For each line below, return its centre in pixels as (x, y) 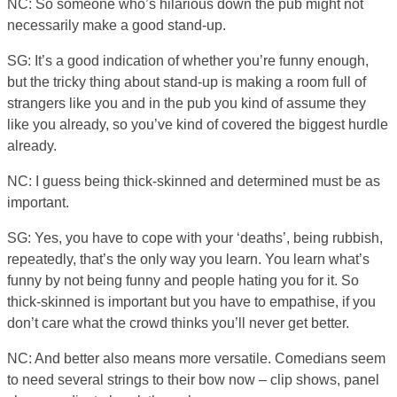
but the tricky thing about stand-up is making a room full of (187, 82)
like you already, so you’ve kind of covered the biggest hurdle (198, 124)
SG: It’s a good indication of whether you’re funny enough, (188, 60)
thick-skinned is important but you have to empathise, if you (191, 301)
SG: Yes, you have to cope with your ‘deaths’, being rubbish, (195, 237)
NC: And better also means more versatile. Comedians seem (196, 358)
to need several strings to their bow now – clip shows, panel (193, 379)
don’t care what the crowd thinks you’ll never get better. (178, 323)
